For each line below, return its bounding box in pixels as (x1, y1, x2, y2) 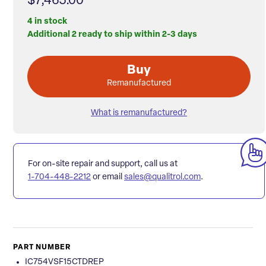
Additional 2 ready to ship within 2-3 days (27, 30, 197, 40)
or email (91, 173, 124, 182)
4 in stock (27, 17, 67, 27)
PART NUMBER (13, 244, 71, 252)
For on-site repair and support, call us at (28, 160, 178, 169)
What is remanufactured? (91, 109, 187, 118)
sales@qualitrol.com (124, 173, 201, 182)
